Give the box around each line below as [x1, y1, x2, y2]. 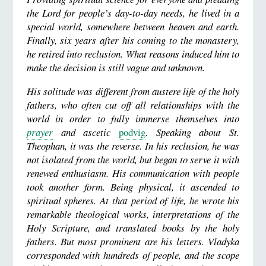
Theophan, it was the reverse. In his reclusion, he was [26, 138, 240, 153]
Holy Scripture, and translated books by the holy [26, 220, 240, 235]
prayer [26, 125, 53, 139]
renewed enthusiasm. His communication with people [26, 166, 240, 180]
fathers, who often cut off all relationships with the [26, 97, 240, 112]
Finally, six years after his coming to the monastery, [26, 33, 240, 47]
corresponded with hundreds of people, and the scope [26, 248, 240, 262]
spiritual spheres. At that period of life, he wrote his [26, 193, 240, 207]
